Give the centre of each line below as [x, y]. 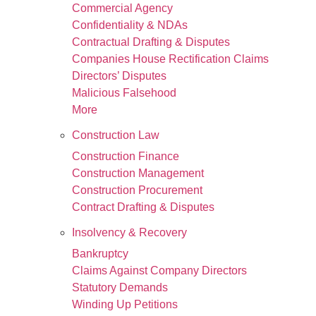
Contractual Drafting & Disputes [151, 42]
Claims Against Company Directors [159, 271]
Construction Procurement [137, 190]
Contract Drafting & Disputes [143, 207]
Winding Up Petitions [125, 304]
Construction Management [138, 173]
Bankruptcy [100, 254]
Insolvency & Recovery [129, 232]
